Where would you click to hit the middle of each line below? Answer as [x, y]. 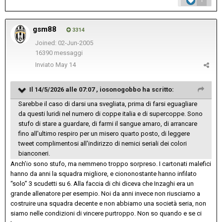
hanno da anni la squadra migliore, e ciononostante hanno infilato [104, 174]
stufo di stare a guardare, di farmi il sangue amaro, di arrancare [108, 124]
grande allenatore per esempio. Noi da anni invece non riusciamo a [105, 194]
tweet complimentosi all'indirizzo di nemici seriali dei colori [103, 144]
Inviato [45, 65]
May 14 [66, 65]
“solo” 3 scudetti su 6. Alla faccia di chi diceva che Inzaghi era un [102, 184]
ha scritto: [157, 90]
